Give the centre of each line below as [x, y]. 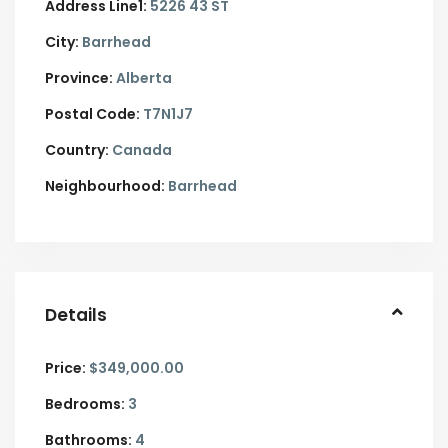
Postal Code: [92, 114]
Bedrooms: [85, 404]
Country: [77, 150]
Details [76, 315]
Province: [79, 78]
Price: [65, 368]
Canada [140, 150]
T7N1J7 [166, 114]
